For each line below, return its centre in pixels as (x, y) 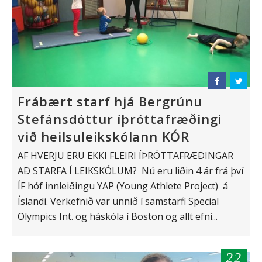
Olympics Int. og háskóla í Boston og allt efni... (118, 216)
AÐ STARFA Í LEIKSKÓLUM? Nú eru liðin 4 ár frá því (130, 170)
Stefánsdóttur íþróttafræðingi (120, 118)
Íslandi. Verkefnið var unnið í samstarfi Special (118, 201)
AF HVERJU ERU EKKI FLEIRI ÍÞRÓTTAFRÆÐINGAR (125, 155)
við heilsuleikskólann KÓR (104, 136)
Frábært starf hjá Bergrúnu (110, 101)
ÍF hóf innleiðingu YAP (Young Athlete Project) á (123, 186)
